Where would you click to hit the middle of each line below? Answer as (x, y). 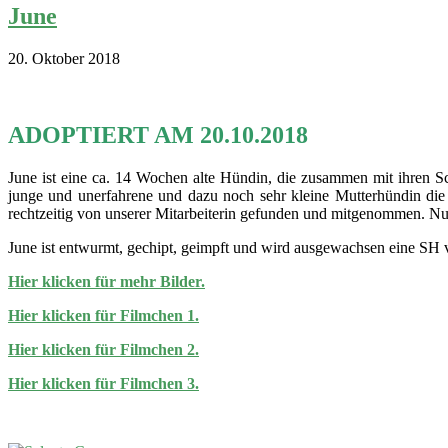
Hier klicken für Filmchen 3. (103, 383)
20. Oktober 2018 (64, 58)
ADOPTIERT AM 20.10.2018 (158, 134)
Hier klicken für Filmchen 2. (103, 349)
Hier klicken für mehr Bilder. (106, 281)
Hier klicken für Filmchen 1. (103, 315)
